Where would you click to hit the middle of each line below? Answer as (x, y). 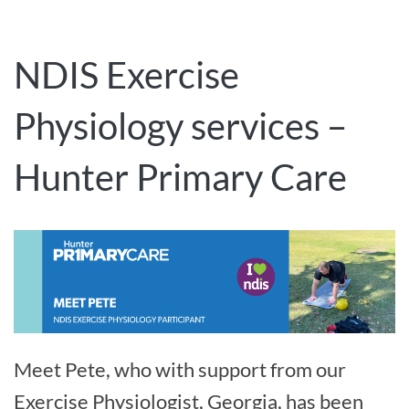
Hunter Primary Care (180, 177)
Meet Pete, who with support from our (180, 370)
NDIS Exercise (126, 74)
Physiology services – (180, 126)
